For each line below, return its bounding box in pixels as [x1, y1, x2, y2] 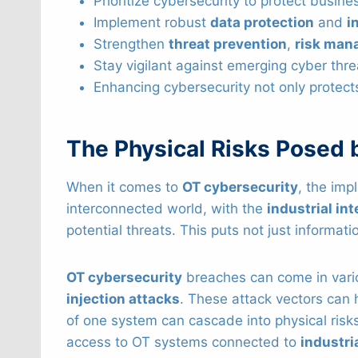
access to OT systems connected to [66, 333, 300, 350]
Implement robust [93, 14, 210, 30]
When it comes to [66, 178, 182, 195]
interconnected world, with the [66, 200, 267, 217]
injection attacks [66, 290, 180, 307]
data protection [210, 14, 314, 30]
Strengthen [93, 35, 169, 52]
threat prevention [169, 35, 287, 52]
